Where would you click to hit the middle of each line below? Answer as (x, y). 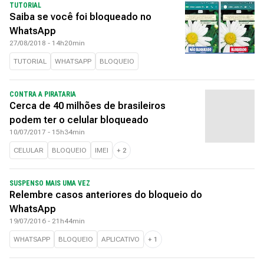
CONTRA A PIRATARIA (43, 94)
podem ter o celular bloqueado (79, 120)
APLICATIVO (121, 239)
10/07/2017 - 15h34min (47, 132)
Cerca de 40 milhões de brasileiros (88, 106)
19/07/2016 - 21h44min (47, 221)
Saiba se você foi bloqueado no (80, 17)
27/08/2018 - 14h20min (47, 43)
